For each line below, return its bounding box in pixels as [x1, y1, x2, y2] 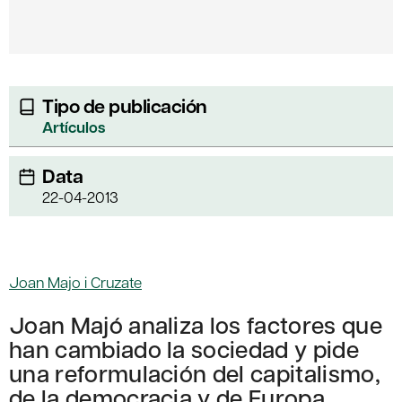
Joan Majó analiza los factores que [9, 309, 382, 341]
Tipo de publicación [42, 92, 207, 120]
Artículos [42, 117, 105, 138]
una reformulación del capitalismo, [9, 357, 380, 389]
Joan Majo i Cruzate [9, 272, 142, 293]
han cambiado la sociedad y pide [9, 333, 359, 365]
